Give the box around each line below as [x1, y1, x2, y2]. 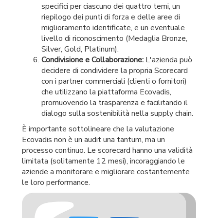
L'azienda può [144, 54, 192, 65]
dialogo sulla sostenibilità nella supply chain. [41, 108, 193, 119]
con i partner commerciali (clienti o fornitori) [41, 76, 187, 87]
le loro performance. [22, 177, 90, 188]
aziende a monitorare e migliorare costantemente [22, 166, 190, 177]
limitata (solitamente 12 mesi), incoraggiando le [22, 156, 185, 166]
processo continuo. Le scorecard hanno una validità [22, 145, 193, 156]
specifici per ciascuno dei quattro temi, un [41, 1, 180, 12]
